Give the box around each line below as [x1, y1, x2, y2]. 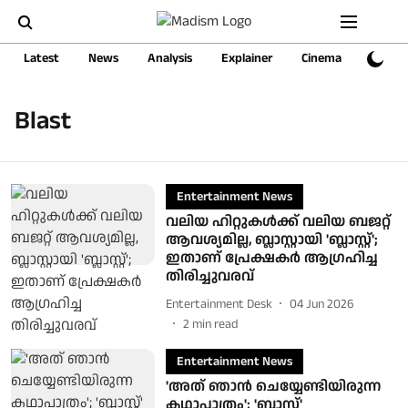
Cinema [301, 49, 342, 67]
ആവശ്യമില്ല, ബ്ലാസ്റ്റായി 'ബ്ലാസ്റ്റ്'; [165, 229, 378, 250]
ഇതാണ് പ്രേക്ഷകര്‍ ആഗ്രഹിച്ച [165, 248, 378, 269]
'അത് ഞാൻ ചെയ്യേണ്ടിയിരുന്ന [165, 376, 381, 397]
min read [191, 315, 239, 333]
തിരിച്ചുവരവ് [165, 266, 254, 287]
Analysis [148, 49, 192, 67]
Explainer [221, 49, 272, 67]
